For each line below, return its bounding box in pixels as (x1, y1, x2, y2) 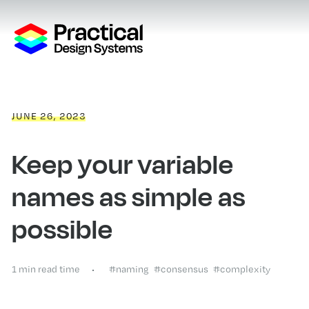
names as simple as (11, 179, 246, 212)
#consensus (153, 263, 208, 275)
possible (11, 212, 113, 245)
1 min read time (11, 263, 80, 275)
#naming (108, 263, 149, 275)
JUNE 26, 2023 (11, 110, 86, 122)
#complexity (212, 263, 270, 275)
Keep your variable (11, 147, 234, 180)
